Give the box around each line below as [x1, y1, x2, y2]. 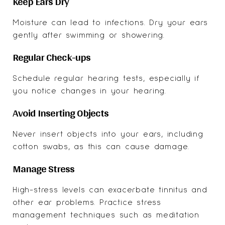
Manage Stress [13, 158, 74, 178]
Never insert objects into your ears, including [13, 130, 203, 138]
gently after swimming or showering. [13, 31, 165, 39]
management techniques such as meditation [13, 210, 199, 219]
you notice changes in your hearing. [13, 86, 166, 95]
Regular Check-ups [13, 47, 90, 66]
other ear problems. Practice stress [13, 198, 161, 206]
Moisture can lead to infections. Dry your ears [13, 18, 208, 27]
